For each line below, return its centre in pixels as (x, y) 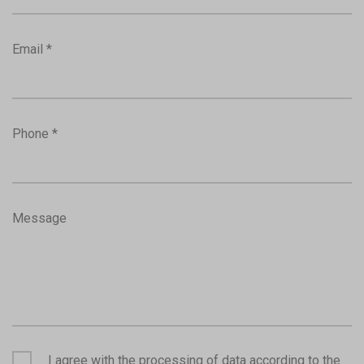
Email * (32, 49)
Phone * (35, 133)
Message (39, 218)
